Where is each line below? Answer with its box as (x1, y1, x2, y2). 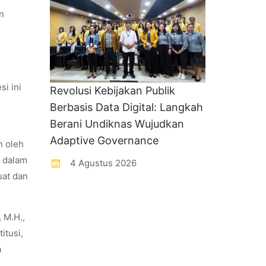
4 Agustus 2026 (67, 157, 137, 169)
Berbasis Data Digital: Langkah (49, 101, 203, 114)
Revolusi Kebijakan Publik (49, 84, 175, 97)
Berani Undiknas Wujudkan (49, 118, 184, 131)
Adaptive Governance (49, 134, 159, 147)
